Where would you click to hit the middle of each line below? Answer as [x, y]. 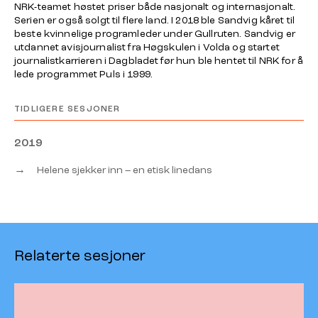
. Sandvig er [267, 34]
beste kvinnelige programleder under [105, 34]
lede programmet [57, 74]
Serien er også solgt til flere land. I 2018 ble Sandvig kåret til [155, 20]
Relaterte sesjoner [80, 256]
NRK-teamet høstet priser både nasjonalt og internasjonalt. [155, 7]
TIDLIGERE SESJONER [67, 109]
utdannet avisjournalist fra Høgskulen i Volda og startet [147, 47]
